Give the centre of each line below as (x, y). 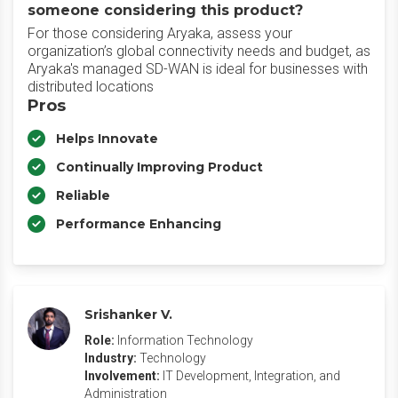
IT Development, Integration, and (251, 376)
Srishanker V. (128, 314)
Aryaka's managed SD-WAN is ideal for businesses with (198, 69)
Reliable (83, 195)
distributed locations (91, 87)
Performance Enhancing (139, 224)
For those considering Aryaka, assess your (160, 33)
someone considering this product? (165, 10)
